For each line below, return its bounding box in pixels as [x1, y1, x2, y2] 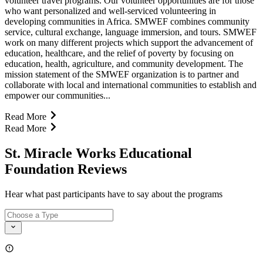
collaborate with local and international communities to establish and [5, 79, 257, 90]
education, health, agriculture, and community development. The [5, 58, 243, 69]
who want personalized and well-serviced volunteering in [5, 5, 216, 16]
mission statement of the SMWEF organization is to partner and [5, 69, 239, 79]
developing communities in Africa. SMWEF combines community [5, 16, 249, 26]
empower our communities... [5, 90, 110, 100]
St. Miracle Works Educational [5, 145, 192, 161]
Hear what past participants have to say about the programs [5, 188, 222, 199]
